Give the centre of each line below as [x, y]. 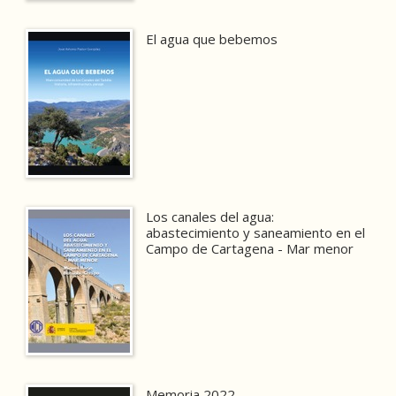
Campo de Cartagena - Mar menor [250, 249]
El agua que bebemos [212, 39]
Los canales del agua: [210, 217]
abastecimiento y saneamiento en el [256, 233]
